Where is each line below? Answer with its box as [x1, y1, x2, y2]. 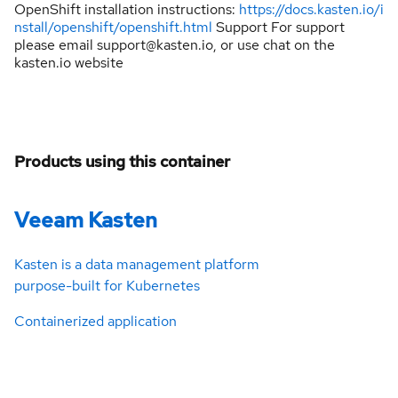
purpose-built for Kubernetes [14, 276, 200, 296]
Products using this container [14, 150, 230, 171]
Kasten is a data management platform [14, 255, 259, 275]
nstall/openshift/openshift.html [14, 17, 212, 36]
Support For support [212, 17, 345, 36]
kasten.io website [14, 52, 123, 72]
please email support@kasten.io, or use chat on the [14, 35, 335, 54]
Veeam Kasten [14, 206, 157, 235]
